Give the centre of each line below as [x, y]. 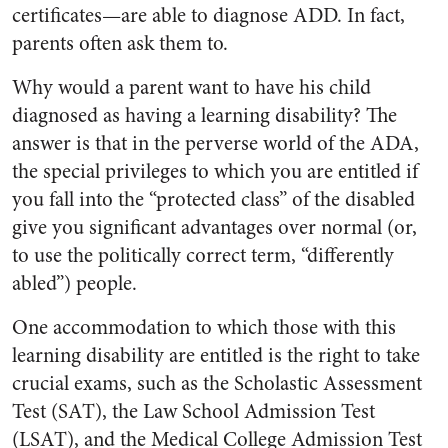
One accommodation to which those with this [204, 327]
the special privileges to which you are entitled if [215, 171]
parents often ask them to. [120, 43]
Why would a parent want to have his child [191, 87]
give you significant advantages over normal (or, [214, 227]
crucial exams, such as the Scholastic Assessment [217, 383]
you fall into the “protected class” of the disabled [213, 199]
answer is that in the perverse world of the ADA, [215, 143]
